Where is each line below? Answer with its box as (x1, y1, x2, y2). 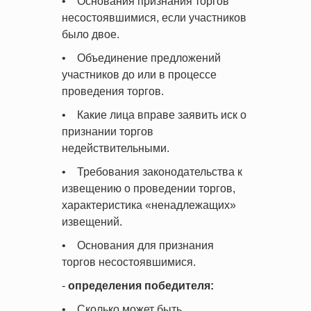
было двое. (62, 28, 119, 40)
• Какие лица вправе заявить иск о (62, 109, 246, 121)
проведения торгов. (62, 85, 164, 97)
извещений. (62, 216, 122, 228)
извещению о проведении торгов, (62, 183, 235, 194)
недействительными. (62, 142, 169, 154)
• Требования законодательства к (62, 166, 242, 178)
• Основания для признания (62, 239, 214, 251)
